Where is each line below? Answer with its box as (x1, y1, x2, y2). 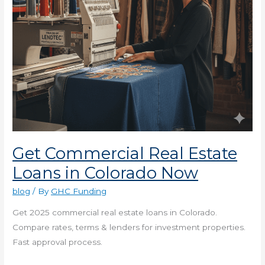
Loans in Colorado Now (12, 163, 199, 183)
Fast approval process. (12, 237, 103, 247)
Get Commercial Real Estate (12, 143, 238, 163)
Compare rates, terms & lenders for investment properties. (12, 222, 246, 232)
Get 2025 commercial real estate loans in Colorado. (12, 207, 218, 217)
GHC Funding (51, 186, 107, 196)
